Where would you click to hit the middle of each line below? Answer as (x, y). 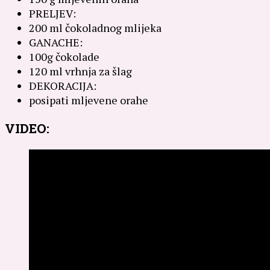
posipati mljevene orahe (89, 100)
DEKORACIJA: (63, 85)
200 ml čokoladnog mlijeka (95, 27)
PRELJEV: (52, 13)
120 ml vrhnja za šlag (80, 71)
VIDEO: (27, 128)
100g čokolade (64, 56)
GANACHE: (56, 42)
